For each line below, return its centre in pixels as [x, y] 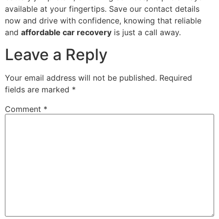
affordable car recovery [66, 33]
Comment [24, 109]
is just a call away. [146, 33]
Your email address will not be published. [81, 77]
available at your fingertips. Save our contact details [102, 9]
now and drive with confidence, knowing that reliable [103, 21]
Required [176, 77]
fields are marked [38, 89]
